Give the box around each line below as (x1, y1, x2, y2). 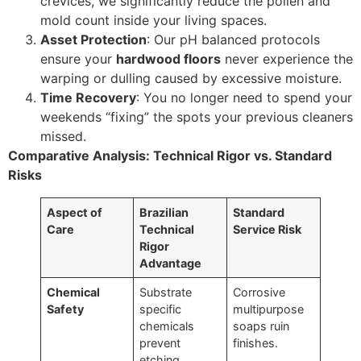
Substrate (139, 284, 193, 299)
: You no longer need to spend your (136, 89, 352, 106)
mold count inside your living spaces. (40, 11, 267, 28)
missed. (40, 127, 86, 144)
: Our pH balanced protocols (147, 31, 320, 48)
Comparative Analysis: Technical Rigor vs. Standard (8, 147, 332, 164)
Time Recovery (40, 89, 136, 106)
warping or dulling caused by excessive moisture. (40, 69, 342, 86)
